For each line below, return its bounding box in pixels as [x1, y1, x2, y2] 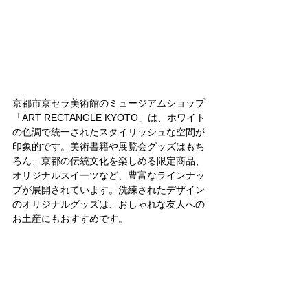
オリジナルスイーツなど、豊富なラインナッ [12, 169, 205, 181]
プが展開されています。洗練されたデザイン [12, 184, 205, 195]
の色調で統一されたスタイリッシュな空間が [12, 126, 205, 137]
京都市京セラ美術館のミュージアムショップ [12, 97, 205, 109]
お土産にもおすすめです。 [12, 212, 128, 224]
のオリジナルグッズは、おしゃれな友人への [12, 198, 205, 210]
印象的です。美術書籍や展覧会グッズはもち [12, 140, 205, 152]
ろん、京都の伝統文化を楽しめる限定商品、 [12, 155, 205, 166]
